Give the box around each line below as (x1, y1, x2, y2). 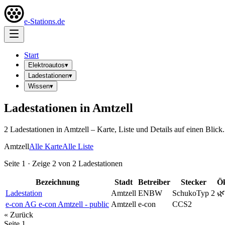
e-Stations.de (24, 17, 65, 26)
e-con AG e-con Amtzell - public (6, 199, 109, 208)
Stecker (181, 177, 206, 186)
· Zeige (26, 159, 52, 168)
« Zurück (4, 210, 33, 219)
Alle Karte (29, 142, 62, 151)
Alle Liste (62, 142, 93, 151)
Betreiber (138, 177, 170, 186)
